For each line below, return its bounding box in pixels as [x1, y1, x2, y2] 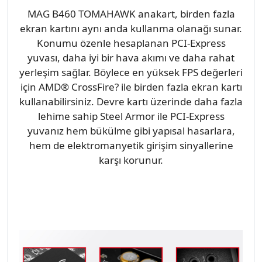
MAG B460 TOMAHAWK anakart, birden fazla [27, 7, 235, 21]
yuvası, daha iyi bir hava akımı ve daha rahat [27, 51, 235, 65]
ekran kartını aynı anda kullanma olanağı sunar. [20, 22, 242, 36]
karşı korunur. [99, 153, 163, 167]
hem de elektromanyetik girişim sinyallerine [29, 139, 233, 153]
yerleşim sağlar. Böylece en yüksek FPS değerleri [19, 65, 243, 80]
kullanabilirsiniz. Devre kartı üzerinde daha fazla [19, 95, 243, 109]
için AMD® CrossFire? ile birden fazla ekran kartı [20, 80, 242, 94]
